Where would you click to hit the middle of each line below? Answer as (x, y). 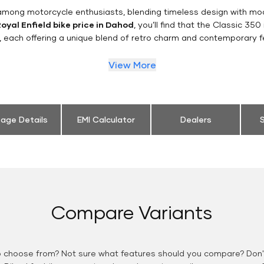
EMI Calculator (106, 120)
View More (132, 65)
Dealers (196, 120)
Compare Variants (132, 212)
